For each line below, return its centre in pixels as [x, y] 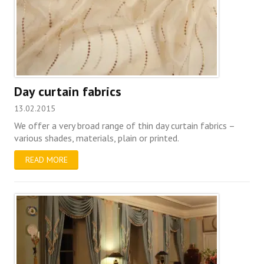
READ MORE [46, 160]
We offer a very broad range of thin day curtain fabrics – [125, 125]
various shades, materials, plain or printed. [97, 138]
